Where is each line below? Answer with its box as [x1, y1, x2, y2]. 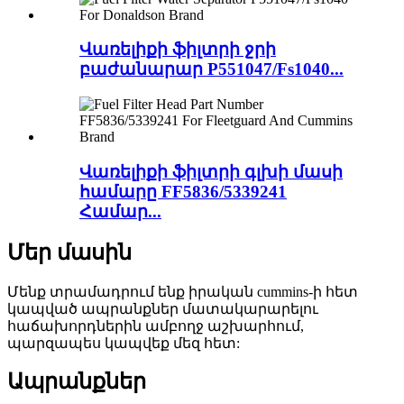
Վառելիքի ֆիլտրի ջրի [79, 40, 276, 60]
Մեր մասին [7, 240, 132, 264]
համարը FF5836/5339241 [79, 181, 287, 201]
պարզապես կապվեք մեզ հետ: [7, 335, 240, 351]
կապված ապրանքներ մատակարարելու [7, 300, 318, 317]
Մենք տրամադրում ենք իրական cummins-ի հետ [7, 283, 358, 299]
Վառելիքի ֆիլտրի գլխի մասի [79, 161, 343, 181]
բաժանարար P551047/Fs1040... [79, 60, 344, 79]
